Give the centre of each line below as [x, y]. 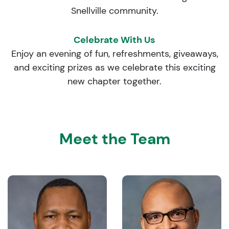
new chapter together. [114, 81]
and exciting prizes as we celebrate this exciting [114, 67]
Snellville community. [114, 11]
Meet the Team [114, 139]
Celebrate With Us [114, 40]
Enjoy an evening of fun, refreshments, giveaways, [114, 54]
